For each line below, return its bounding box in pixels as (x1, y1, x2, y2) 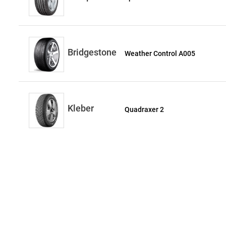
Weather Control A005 (125, 49, 196, 58)
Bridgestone (68, 47, 117, 58)
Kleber (68, 103, 94, 114)
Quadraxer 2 (125, 105, 164, 114)
